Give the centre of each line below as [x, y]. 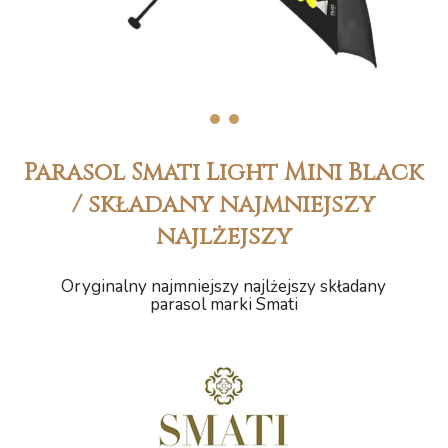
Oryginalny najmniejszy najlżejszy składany [224, 286]
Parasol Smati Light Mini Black [224, 173]
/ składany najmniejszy [224, 205]
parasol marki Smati [223, 304]
